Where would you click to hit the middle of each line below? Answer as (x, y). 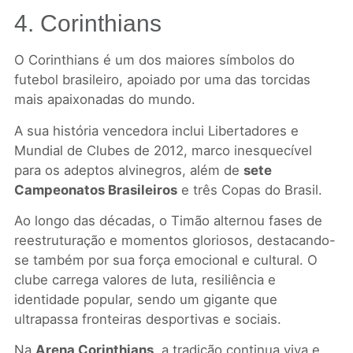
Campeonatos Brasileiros (95, 190)
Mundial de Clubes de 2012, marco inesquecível (163, 150)
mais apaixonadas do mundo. (104, 100)
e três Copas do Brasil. (249, 190)
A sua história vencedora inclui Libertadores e (156, 130)
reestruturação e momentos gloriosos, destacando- (175, 241)
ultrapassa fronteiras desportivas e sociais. (147, 320)
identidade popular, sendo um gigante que (145, 300)
